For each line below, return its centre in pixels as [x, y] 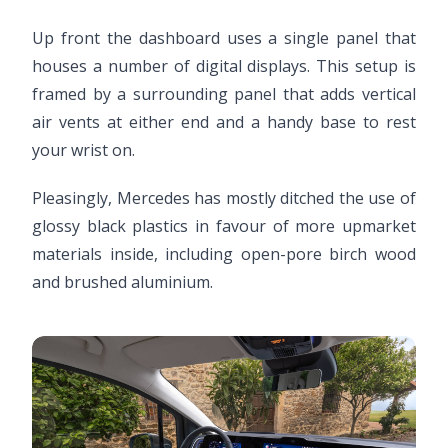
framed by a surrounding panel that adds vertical [224, 94]
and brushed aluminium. [122, 282]
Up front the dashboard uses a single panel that [224, 38]
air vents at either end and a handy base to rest [224, 122]
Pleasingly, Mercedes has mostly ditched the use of [224, 198]
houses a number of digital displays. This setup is [224, 66]
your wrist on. [83, 150]
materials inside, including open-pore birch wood [224, 254]
